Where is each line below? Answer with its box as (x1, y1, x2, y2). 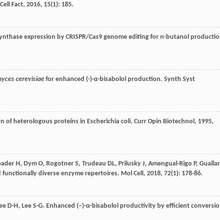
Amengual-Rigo (148, 160, 192, 168)
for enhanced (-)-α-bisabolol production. (44, 76, 164, 83)
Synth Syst (164, 76, 195, 83)
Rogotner (46, 160, 74, 168)
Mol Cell (121, 170, 143, 178)
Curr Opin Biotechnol (134, 118, 194, 126)
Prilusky (118, 160, 141, 168)
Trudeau (82, 160, 106, 168)
